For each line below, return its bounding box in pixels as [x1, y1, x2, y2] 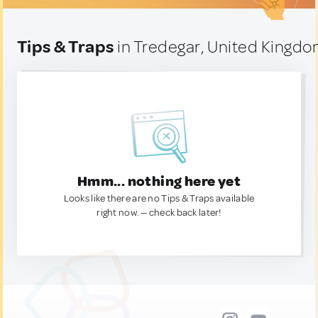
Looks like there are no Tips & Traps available [63, 192, 255, 204]
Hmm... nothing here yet [77, 172, 241, 190]
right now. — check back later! [97, 207, 221, 219]
